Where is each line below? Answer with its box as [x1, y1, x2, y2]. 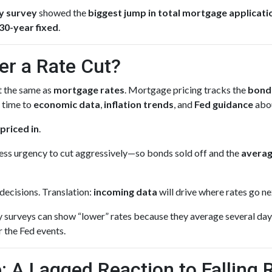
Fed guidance [194, 98, 253, 110]
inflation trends [104, 98, 174, 110]
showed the [37, 7, 88, 18]
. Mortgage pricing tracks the [124, 84, 248, 95]
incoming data [93, 186, 157, 197]
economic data [33, 98, 100, 110]
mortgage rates [53, 84, 124, 95]
